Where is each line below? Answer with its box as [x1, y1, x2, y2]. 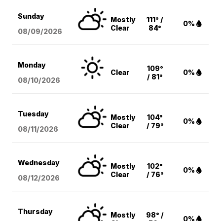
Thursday [18, 207, 53, 216]
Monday [18, 61, 46, 70]
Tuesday [18, 110, 49, 118]
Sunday [18, 12, 45, 21]
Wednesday [18, 158, 60, 167]
